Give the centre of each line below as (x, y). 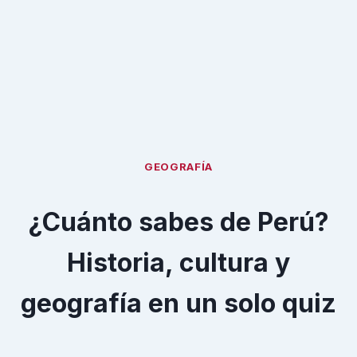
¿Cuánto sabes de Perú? (178, 222)
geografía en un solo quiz (178, 303)
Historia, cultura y (178, 262)
